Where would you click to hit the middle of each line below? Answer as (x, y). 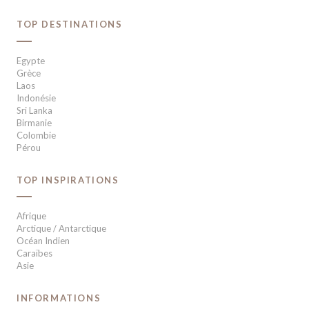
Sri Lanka (34, 110)
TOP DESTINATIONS (70, 24)
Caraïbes (34, 253)
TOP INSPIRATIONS (68, 180)
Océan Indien (43, 241)
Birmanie (34, 122)
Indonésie (36, 98)
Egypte (31, 60)
